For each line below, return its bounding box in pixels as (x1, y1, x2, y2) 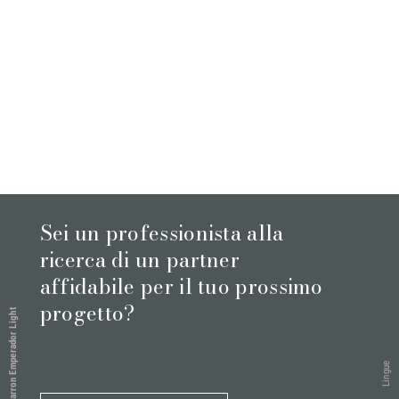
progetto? (39, 297, 135, 329)
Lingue (380, 360, 392, 387)
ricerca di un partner (39, 243, 240, 275)
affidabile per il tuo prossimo (39, 270, 323, 302)
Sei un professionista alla (39, 216, 284, 248)
